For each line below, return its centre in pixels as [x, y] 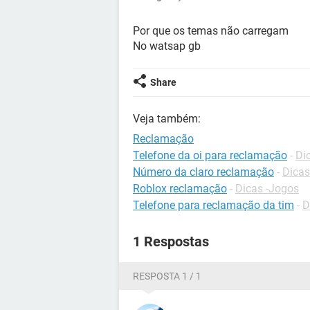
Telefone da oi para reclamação [210, 155]
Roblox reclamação [180, 189]
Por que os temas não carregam [211, 31]
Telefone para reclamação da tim [213, 205]
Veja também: [167, 119]
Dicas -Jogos [267, 189]
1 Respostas [171, 241]
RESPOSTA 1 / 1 [167, 276]
